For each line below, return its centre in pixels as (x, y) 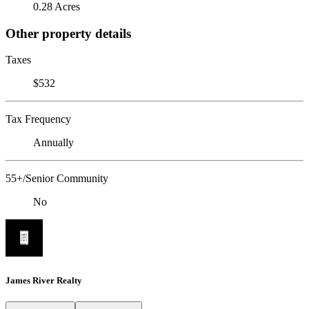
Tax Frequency (38, 119)
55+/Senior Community (57, 179)
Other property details (68, 33)
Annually (53, 143)
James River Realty (44, 280)
